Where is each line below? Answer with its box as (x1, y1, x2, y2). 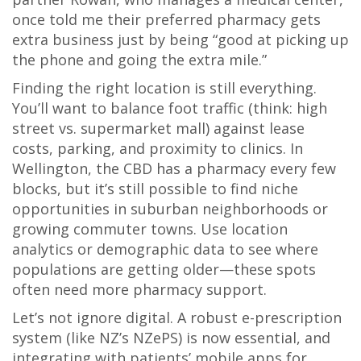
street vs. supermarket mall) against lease (12, 118, 305, 138)
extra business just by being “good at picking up (12, 30, 349, 49)
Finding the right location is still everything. (12, 78, 317, 98)
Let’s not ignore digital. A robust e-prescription (12, 308, 342, 327)
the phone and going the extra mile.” (12, 50, 267, 69)
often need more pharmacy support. (12, 280, 267, 299)
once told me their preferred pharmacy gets (12, 10, 321, 29)
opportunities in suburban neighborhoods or (12, 199, 328, 218)
